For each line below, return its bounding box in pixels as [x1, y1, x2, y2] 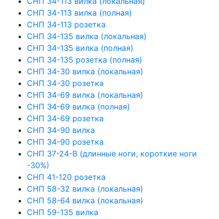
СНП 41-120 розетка [27, 172, 106, 182]
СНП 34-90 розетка [27, 136, 104, 147]
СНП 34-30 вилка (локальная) [27, 66, 143, 76]
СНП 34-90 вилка [27, 125, 95, 135]
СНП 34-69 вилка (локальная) [27, 89, 143, 100]
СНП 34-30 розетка [27, 78, 104, 88]
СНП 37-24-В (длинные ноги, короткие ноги [27, 148, 197, 158]
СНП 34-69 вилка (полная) [27, 101, 130, 111]
